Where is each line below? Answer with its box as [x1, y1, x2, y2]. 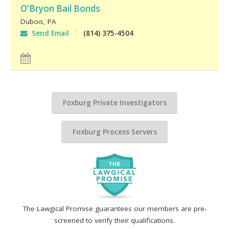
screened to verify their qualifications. [54, 216, 175, 225]
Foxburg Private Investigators [62, 98, 167, 107]
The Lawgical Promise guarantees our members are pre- [22, 204, 207, 214]
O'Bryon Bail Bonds [20, 2, 100, 14]
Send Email [27, 28, 69, 38]
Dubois [20, 16, 43, 26]
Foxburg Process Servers [72, 127, 157, 136]
